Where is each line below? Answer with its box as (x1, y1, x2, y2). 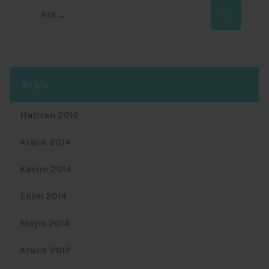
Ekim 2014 (20, 190, 67, 202)
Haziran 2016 (20, 109, 78, 121)
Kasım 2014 (20, 163, 71, 175)
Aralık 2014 (20, 136, 71, 148)
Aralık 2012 (20, 244, 71, 256)
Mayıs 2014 (20, 217, 70, 229)
